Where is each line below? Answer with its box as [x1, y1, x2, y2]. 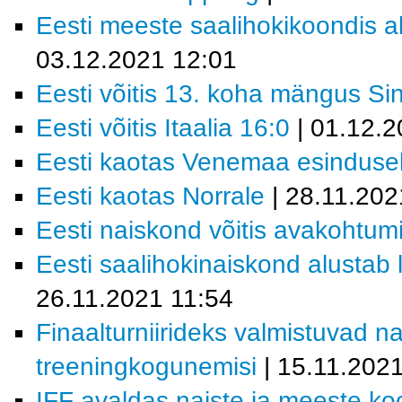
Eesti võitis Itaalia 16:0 [36, 114, 290, 142]
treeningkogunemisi [36, 353, 257, 380]
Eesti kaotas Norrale [36, 182, 265, 210]
